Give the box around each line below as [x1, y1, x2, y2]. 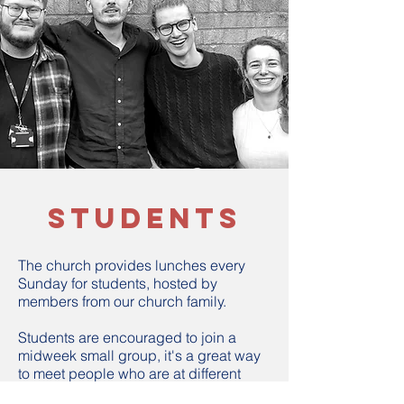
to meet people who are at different [18, 364, 241, 382]
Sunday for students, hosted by [18, 274, 217, 292]
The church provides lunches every [18, 256, 245, 274]
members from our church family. [18, 292, 226, 310]
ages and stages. [18, 382, 130, 400]
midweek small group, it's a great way [18, 346, 261, 364]
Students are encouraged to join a [18, 328, 236, 346]
